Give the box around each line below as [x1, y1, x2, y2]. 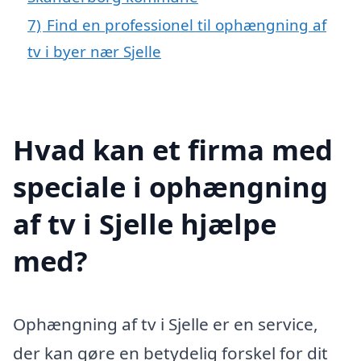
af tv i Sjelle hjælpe [13, 204, 276, 243]
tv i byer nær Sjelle [27, 41, 161, 62]
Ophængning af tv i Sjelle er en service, [13, 312, 318, 335]
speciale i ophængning [13, 167, 328, 205]
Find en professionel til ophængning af [47, 15, 326, 35]
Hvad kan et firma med [13, 130, 333, 168]
